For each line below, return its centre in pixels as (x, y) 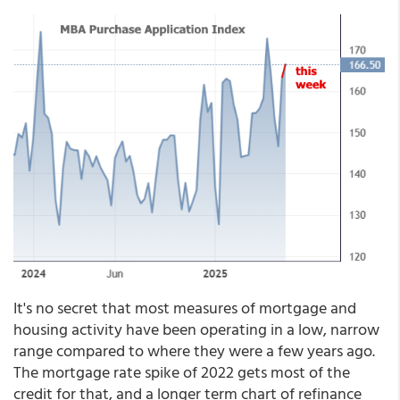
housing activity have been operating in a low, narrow (196, 329)
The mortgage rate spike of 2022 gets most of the (182, 372)
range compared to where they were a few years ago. (194, 351)
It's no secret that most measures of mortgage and (185, 308)
